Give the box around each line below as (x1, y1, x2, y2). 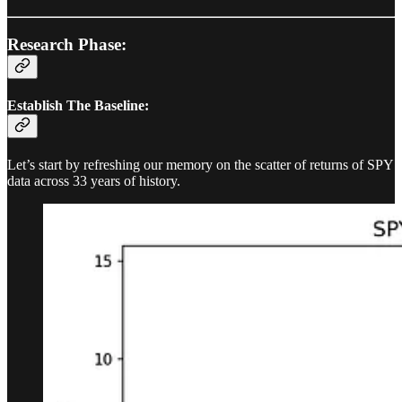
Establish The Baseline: (7, 97, 149, 113)
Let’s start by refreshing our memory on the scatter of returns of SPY (7, 157, 393, 173)
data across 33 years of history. (7, 173, 180, 189)
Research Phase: (7, 34, 127, 54)
